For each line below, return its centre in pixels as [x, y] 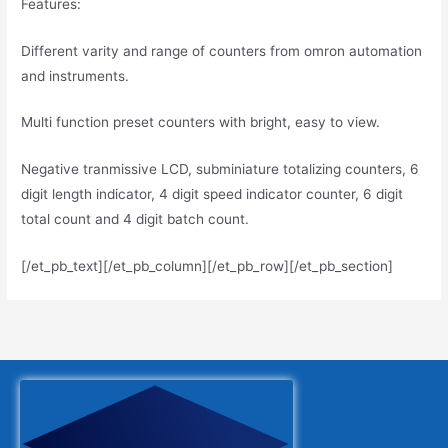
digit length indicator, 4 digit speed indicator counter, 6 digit [212, 194]
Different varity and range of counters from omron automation [222, 50]
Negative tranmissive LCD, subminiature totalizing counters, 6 [220, 169]
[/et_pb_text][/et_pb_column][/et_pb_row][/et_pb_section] [207, 266]
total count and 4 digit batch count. [135, 219]
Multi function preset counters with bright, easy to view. [201, 122]
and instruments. [75, 75]
